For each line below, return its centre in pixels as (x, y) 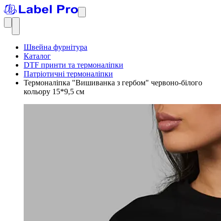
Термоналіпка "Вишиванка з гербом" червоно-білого (113, 83)
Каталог (37, 56)
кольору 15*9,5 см (54, 92)
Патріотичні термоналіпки (68, 74)
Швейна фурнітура (55, 47)
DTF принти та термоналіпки (74, 65)
